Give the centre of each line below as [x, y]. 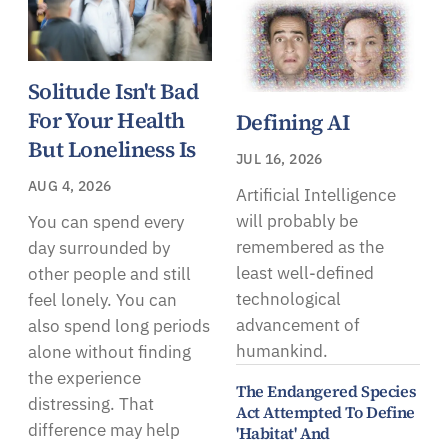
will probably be [297, 220]
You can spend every [106, 221]
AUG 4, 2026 [70, 185]
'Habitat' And [283, 432]
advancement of [298, 324]
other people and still [109, 273]
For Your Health [106, 119]
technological [288, 298]
